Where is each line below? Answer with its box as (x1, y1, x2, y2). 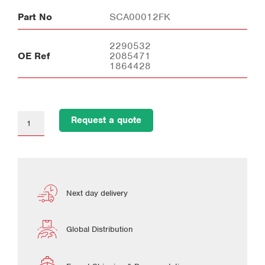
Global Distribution (66, 224, 133, 234)
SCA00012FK (109, 11, 171, 24)
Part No (18, 11, 52, 24)
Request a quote (71, 114, 141, 127)
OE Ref (18, 50, 50, 63)
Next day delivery (66, 188, 128, 199)
